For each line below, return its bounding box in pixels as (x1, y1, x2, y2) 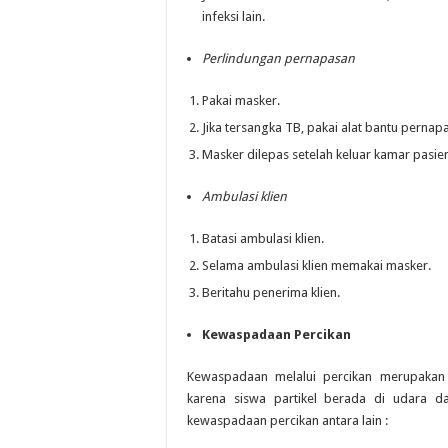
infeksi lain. (202, 9, 265, 24)
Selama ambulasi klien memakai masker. (202, 258, 431, 273)
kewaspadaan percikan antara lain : (187, 413, 388, 428)
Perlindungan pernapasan (202, 51, 355, 66)
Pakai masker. (202, 93, 280, 108)
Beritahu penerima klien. (202, 285, 340, 300)
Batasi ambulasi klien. (202, 231, 324, 246)
